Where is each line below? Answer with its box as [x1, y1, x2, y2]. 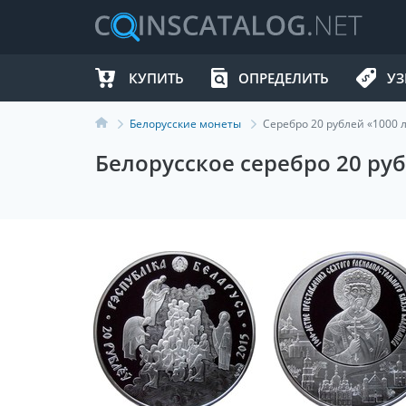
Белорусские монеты [130, 116, 241, 131]
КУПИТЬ [129, 69, 184, 87]
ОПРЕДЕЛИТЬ [238, 69, 329, 87]
